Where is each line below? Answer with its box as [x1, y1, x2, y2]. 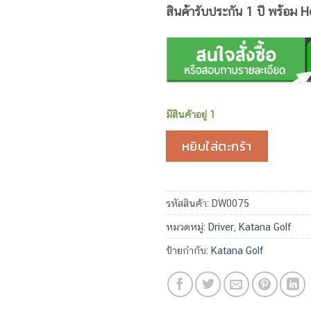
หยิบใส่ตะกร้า [181, 137, 252, 156]
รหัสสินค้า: [166, 196, 212, 209]
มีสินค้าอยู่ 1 [166, 108, 215, 120]
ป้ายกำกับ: [166, 244, 211, 256]
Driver [208, 220, 234, 233]
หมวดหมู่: [166, 220, 208, 233]
